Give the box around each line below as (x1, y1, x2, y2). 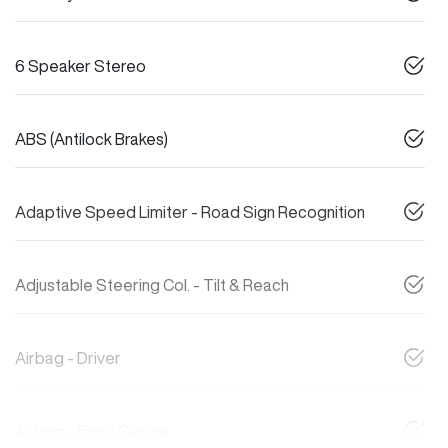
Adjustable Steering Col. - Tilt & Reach (15, 276, 289, 293)
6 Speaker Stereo (15, 57, 146, 74)
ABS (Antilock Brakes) (15, 130, 168, 147)
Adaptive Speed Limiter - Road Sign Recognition (15, 203, 365, 220)
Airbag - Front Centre (15, 422, 168, 439)
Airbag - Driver (15, 349, 121, 366)
